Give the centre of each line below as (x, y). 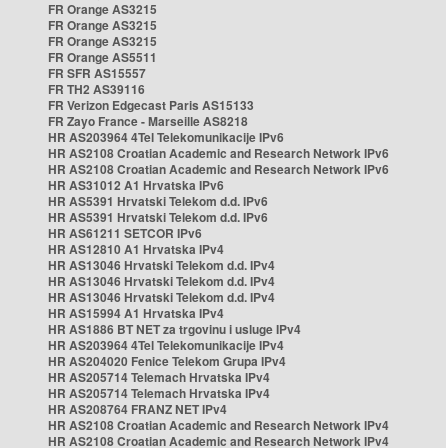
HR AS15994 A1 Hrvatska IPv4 (136, 313)
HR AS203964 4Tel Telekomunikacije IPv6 (166, 137)
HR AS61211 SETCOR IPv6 (125, 233)
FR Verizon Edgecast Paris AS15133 (151, 105)
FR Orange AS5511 (102, 57)
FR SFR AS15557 (97, 73)
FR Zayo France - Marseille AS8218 (148, 121)
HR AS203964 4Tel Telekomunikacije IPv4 (166, 345)
